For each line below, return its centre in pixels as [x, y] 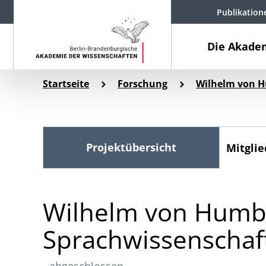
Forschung [142, 84]
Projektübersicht [131, 147]
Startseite [66, 84]
